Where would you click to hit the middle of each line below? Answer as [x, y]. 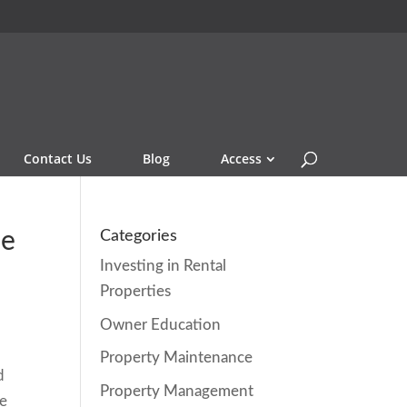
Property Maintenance [177, 357]
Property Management [177, 391]
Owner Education [161, 324]
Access [241, 159]
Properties [136, 291]
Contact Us [58, 159]
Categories [139, 236]
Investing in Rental [164, 266]
